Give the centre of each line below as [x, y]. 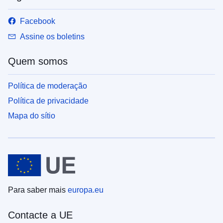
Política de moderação [48, 86]
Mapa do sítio [32, 115]
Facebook [38, 21]
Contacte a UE [40, 215]
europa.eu [86, 190]
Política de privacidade [48, 101]
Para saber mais [38, 190]
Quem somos [38, 61]
